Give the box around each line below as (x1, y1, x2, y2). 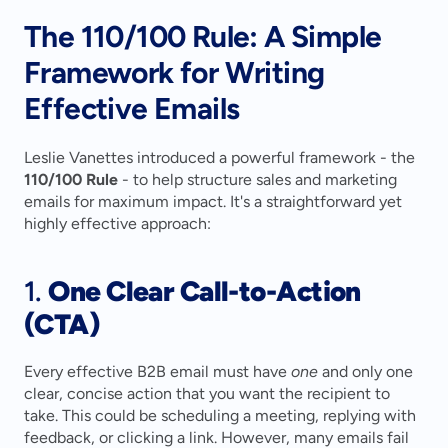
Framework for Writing (24, 54, 325, 91)
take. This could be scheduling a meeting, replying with (24, 406, 416, 425)
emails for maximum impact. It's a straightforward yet (24, 192, 402, 211)
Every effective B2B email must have (24, 362, 291, 381)
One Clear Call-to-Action (48, 274, 361, 308)
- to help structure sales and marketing (118, 170, 397, 189)
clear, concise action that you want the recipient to (24, 384, 390, 403)
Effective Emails (24, 90, 240, 127)
